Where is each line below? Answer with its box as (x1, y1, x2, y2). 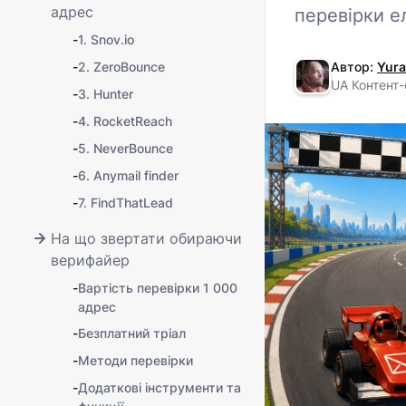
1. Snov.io (78, 32, 134, 47)
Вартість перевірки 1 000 (78, 280, 237, 295)
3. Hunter (78, 86, 133, 101)
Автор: (331, 59, 377, 74)
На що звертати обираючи (51, 229, 242, 247)
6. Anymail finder (78, 168, 179, 183)
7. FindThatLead (78, 195, 173, 210)
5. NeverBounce (78, 140, 173, 156)
